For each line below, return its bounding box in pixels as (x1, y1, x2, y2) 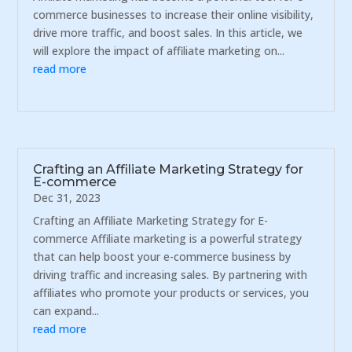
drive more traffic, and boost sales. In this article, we (33, 24, 303, 40)
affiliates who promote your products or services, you (33, 285, 310, 301)
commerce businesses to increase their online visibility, (33, 6, 314, 22)
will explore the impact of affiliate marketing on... (33, 42, 285, 58)
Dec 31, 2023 (33, 190, 101, 206)
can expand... (33, 303, 100, 319)
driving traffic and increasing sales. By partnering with (33, 267, 308, 283)
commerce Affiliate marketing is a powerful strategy (33, 231, 302, 247)
